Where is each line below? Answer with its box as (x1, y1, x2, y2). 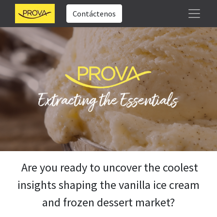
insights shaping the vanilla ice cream (17, 177, 200, 192)
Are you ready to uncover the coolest (19, 160, 198, 175)
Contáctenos (73, 9, 116, 18)
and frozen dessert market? (42, 195, 175, 210)
